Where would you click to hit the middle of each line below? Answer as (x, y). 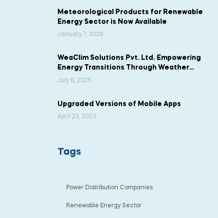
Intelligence (79, 78)
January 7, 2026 (80, 35)
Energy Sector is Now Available (112, 22)
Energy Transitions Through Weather (123, 68)
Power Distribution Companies (109, 188)
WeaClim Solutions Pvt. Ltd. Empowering (129, 58)
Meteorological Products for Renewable (130, 12)
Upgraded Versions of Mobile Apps (119, 104)
